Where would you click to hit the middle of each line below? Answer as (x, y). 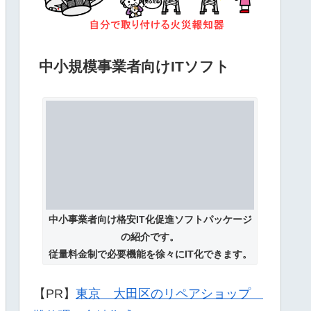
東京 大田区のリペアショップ (169, 294)
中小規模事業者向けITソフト (135, 66)
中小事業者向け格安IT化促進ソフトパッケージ (150, 220)
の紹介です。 (150, 237)
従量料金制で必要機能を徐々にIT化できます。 (150, 254)
